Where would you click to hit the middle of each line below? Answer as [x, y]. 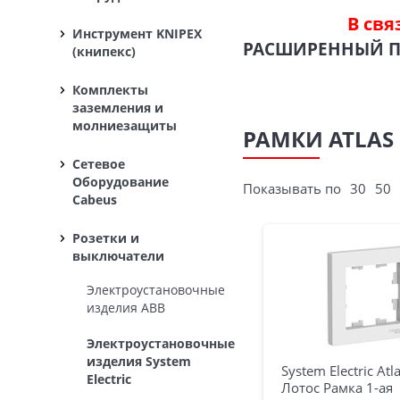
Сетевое [99, 164]
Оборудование [121, 182]
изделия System [139, 361]
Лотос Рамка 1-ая [337, 387]
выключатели [118, 256]
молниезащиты [125, 125]
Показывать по [292, 188]
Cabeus [95, 200]
